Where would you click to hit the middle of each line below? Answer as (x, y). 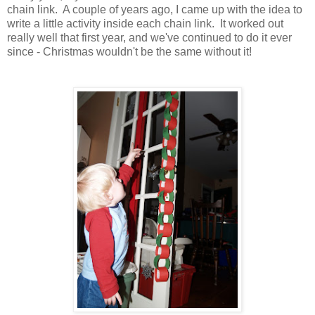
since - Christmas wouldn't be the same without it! (129, 52)
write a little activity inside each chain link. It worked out (145, 24)
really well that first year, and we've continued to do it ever (149, 38)
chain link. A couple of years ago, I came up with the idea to (155, 9)
